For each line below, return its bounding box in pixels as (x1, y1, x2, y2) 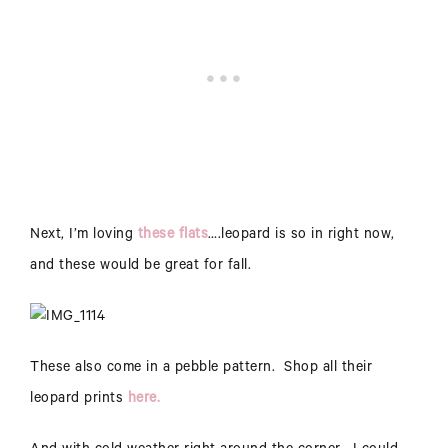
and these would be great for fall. (30, 259, 251, 276)
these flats (137, 228, 208, 245)
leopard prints (30, 392, 128, 409)
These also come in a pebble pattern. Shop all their (30, 361, 372, 378)
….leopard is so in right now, (208, 228, 395, 245)
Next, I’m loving (30, 228, 138, 245)
